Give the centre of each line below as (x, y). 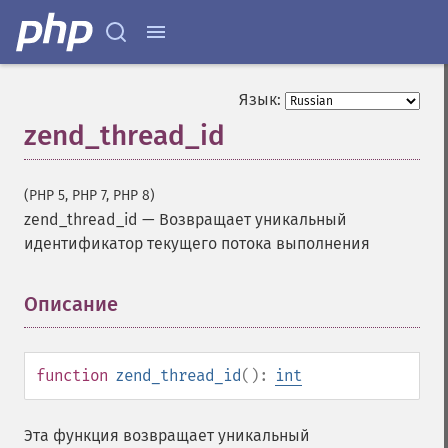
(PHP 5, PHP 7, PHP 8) (89, 195)
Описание (71, 304)
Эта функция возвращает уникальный (167, 435)
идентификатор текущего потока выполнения (197, 243)
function (72, 375)
